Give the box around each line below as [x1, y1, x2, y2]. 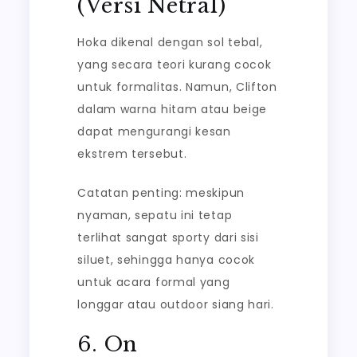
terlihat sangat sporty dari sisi [77, 229, 259, 245]
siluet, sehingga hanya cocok [77, 252, 256, 268]
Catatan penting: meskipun [77, 185, 245, 201]
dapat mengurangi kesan [77, 124, 231, 139]
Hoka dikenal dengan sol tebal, [77, 34, 263, 50]
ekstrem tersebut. [77, 146, 187, 162]
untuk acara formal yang [77, 274, 230, 290]
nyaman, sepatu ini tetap [77, 207, 233, 223]
